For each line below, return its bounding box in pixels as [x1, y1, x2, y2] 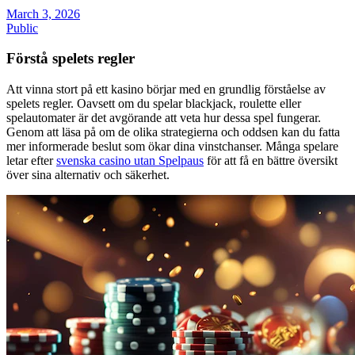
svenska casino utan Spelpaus [56, 154, 204, 167]
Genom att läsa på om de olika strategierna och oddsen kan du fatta [6, 125, 340, 139]
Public [6, 21, 38, 35]
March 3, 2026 [6, 6, 80, 21]
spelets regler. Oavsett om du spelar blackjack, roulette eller [6, 97, 301, 110]
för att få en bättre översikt [204, 154, 338, 167]
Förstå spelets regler [6, 50, 135, 67]
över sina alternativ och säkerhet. [6, 168, 170, 181]
